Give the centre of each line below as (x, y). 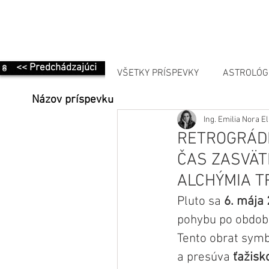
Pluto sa (201, 202)
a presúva (205, 258)
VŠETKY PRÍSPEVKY (158, 74)
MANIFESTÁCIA (172, 122)
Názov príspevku (73, 100)
